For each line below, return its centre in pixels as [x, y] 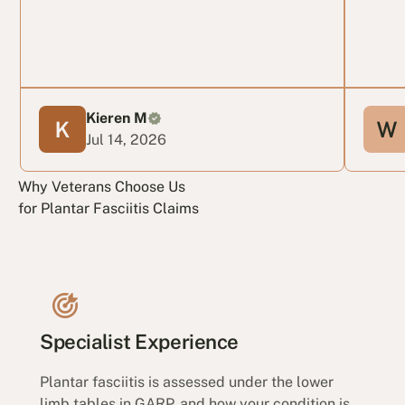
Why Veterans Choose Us [102, 186]
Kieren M [117, 118]
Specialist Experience [139, 342]
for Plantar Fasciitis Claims [109, 208]
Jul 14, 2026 [127, 140]
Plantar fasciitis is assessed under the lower [187, 381]
